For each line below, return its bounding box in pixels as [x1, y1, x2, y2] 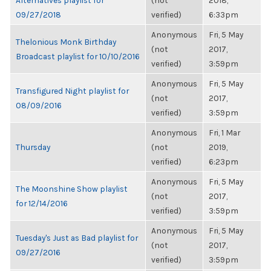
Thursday [16, 142, 50, 152]
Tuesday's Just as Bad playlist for [16, 233, 138, 243]
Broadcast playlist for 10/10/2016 [16, 51, 140, 61]
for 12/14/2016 [16, 198, 68, 208]
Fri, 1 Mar [209, 128, 240, 137]
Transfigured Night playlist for [16, 86, 129, 96]
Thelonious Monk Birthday [16, 37, 116, 47]
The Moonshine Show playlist [16, 184, 128, 194]
